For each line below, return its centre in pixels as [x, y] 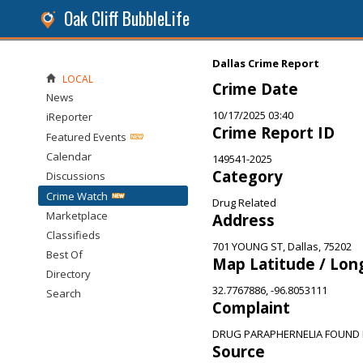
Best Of [64, 254]
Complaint [251, 307]
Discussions [76, 176]
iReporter [69, 117]
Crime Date [255, 89]
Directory [68, 274]
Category [248, 176]
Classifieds [73, 235]
